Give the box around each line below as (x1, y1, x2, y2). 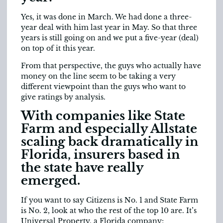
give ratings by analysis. (21, 92, 106, 102)
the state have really (21, 160, 143, 175)
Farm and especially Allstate (21, 121, 197, 136)
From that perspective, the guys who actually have (21, 61, 201, 70)
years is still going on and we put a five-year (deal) (21, 33, 199, 42)
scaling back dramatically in (21, 134, 198, 149)
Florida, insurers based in (21, 147, 180, 162)
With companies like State (21, 109, 185, 123)
